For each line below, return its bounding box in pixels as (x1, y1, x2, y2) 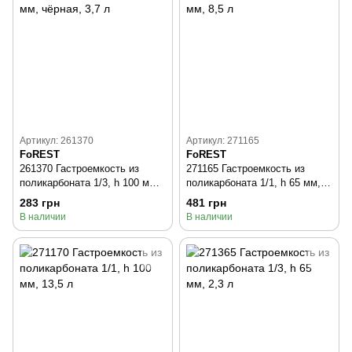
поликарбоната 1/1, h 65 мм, (186, 177, 321, 189)
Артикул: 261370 (20, 135, 93, 147)
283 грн (20, 196, 60, 209)
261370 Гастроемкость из (20, 163, 139, 175)
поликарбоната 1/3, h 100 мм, (20, 177, 159, 189)
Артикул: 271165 (186, 135, 259, 147)
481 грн (186, 196, 226, 209)
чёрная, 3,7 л (20, 191, 82, 203)
